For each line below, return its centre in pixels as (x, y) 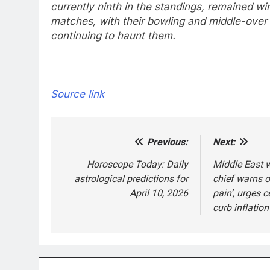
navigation (96, 167)
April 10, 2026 (159, 193)
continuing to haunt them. (113, 35)
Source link (77, 94)
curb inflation (240, 207)
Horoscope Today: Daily (137, 164)
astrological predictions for (131, 178)
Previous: (167, 142)
